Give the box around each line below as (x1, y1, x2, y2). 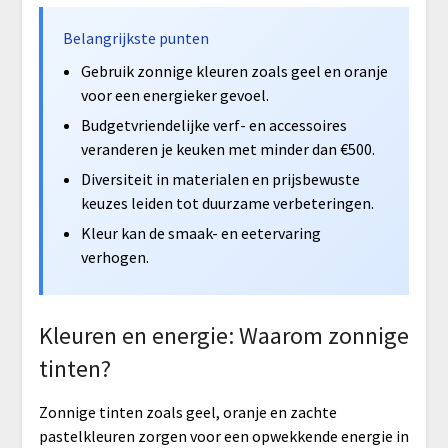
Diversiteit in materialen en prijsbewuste (80, 168, 360, 189)
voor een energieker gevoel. (80, 84, 269, 105)
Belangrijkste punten (62, 27, 209, 48)
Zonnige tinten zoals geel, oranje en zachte (38, 401, 337, 422)
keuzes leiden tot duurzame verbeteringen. (80, 192, 374, 213)
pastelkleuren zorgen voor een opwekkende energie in (38, 425, 409, 446)
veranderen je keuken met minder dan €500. (80, 138, 375, 159)
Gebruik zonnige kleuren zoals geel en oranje (80, 60, 388, 81)
